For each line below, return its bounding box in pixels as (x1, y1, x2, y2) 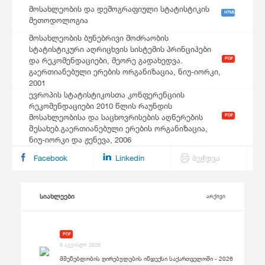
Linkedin (115, 153, 144, 163)
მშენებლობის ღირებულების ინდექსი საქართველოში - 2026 (60, 255, 233, 263)
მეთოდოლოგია (29, 15, 88, 25)
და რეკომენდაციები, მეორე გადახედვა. (29, 56, 183, 66)
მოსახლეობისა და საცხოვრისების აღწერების (29, 112, 203, 122)
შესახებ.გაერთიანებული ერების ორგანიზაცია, (29, 124, 208, 134)
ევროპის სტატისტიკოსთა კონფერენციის (29, 90, 185, 100)
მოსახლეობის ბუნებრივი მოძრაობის (29, 33, 169, 43)
